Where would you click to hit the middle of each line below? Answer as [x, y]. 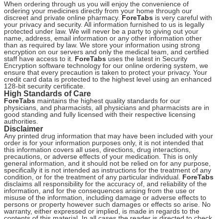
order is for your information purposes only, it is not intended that [104, 142]
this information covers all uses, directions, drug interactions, [97, 149]
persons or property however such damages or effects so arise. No [107, 204]
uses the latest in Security [147, 58]
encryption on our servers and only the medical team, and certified [106, 52]
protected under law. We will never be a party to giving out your [101, 31]
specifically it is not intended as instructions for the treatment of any [108, 170]
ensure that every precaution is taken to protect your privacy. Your [106, 72]
